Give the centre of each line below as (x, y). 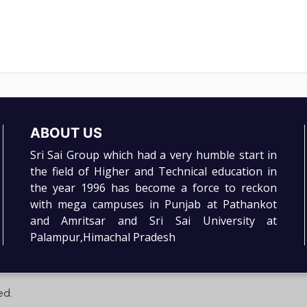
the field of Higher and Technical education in (153, 172)
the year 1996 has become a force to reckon (153, 188)
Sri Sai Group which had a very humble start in (153, 155)
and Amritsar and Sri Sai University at (153, 221)
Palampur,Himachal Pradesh (102, 237)
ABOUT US (66, 133)
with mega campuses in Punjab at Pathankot (153, 205)
